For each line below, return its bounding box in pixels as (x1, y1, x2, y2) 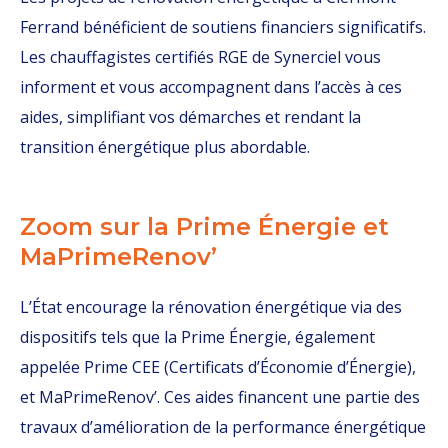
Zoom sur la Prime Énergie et (20, 212, 389, 241)
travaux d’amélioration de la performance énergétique (20, 416, 426, 438)
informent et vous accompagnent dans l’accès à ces (20, 76, 402, 98)
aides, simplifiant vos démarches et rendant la (20, 106, 361, 128)
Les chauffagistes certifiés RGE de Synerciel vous (20, 46, 381, 68)
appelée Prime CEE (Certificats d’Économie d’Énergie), (20, 356, 416, 378)
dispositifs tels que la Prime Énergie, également (20, 326, 375, 348)
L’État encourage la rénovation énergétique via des (20, 296, 402, 318)
